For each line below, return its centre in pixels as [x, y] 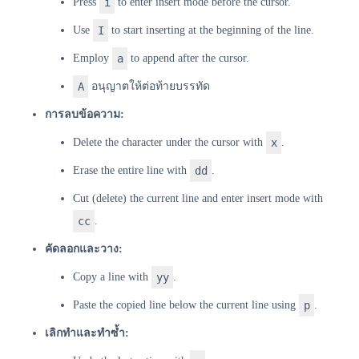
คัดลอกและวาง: [84, 248]
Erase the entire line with [131, 170]
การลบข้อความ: [85, 114]
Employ [93, 58]
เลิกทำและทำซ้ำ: [87, 333]
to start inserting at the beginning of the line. [212, 30]
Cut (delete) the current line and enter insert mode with [198, 198]
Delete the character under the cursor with [169, 142]
